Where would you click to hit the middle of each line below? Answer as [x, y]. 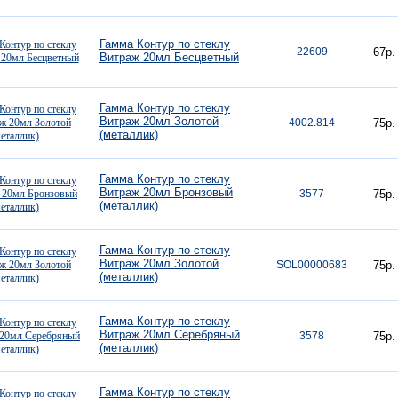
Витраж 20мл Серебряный [170, 334]
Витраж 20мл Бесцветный [169, 57]
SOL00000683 [312, 265]
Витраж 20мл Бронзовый [166, 192]
